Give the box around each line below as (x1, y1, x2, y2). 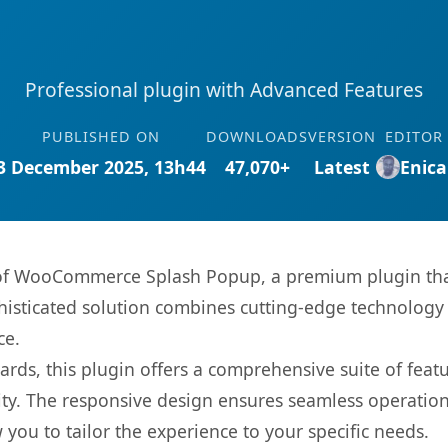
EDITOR (385, 127, 443, 146)
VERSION (308, 127, 376, 146)
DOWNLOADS (206, 127, 308, 146)
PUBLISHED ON (42, 127, 160, 146)
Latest (314, 155, 370, 179)
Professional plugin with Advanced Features (25, 76, 423, 103)
